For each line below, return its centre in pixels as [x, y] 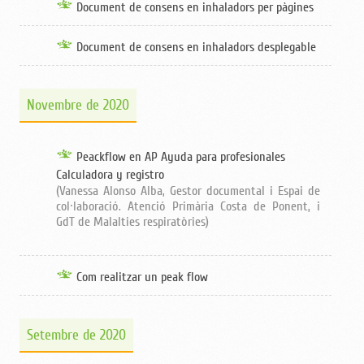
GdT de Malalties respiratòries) [133, 221]
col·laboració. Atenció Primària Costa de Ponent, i [188, 206]
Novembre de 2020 [78, 105]
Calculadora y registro [110, 174]
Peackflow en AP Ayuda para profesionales [181, 156]
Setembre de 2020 [76, 335]
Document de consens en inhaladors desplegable [197, 48]
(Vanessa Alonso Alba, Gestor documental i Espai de [188, 191]
